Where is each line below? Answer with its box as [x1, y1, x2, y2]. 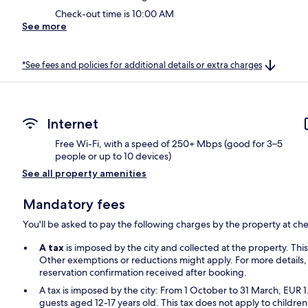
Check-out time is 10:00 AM [55, 7, 174, 20]
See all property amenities [22, 167, 146, 180]
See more [22, 19, 67, 32]
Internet [47, 115, 98, 133]
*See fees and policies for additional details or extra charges [22, 58, 262, 71]
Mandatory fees [23, 196, 126, 213]
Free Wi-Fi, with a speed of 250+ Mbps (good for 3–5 [55, 137, 283, 151]
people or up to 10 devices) [55, 150, 171, 163]
